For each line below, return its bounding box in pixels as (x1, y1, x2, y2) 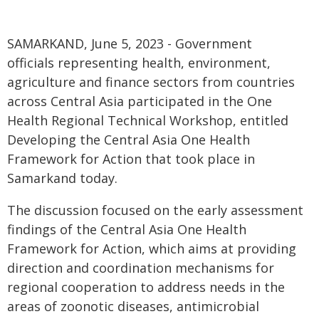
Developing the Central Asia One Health (7, 131, 250, 148)
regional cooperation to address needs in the (7, 278, 285, 296)
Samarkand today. (7, 169, 117, 187)
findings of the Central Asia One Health (7, 221, 246, 238)
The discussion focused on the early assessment (7, 202, 303, 219)
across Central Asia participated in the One (7, 93, 272, 110)
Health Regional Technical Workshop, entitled (7, 112, 288, 129)
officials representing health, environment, (7, 54, 271, 71)
